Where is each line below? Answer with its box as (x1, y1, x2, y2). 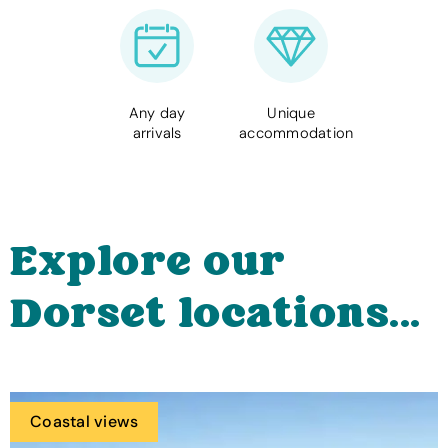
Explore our (10, 236, 286, 292)
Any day (128, 103, 186, 123)
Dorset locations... (10, 288, 421, 344)
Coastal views (30, 411, 139, 432)
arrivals (132, 123, 182, 143)
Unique (267, 103, 315, 123)
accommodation (239, 123, 354, 143)
